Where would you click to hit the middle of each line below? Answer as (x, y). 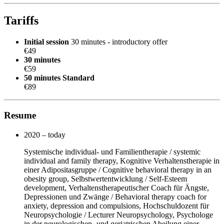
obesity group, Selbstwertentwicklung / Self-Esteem (105, 178)
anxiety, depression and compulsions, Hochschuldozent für (116, 205)
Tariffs (21, 21)
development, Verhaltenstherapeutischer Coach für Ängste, (116, 187)
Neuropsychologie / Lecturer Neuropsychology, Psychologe (118, 214)
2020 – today (45, 134)
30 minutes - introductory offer (119, 42)
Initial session (47, 42)
